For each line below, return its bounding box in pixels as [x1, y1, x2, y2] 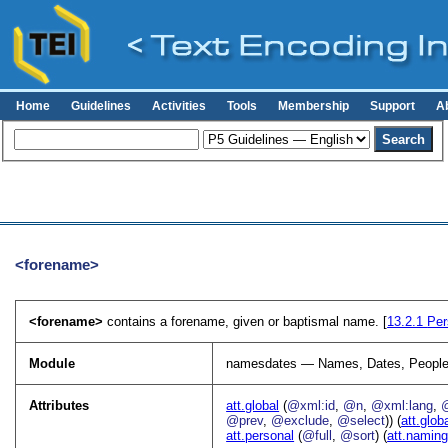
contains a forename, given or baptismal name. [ [107, 313, 388, 329]
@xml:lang [371, 397, 434, 413]
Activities [152, 100, 207, 112]
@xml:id [287, 397, 336, 413]
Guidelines [71, 100, 132, 112]
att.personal [226, 427, 295, 443]
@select [337, 412, 386, 428]
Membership [278, 100, 350, 112]
